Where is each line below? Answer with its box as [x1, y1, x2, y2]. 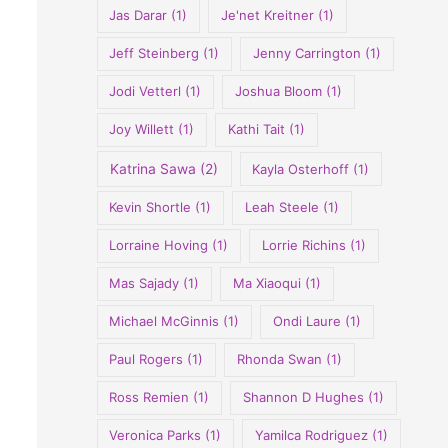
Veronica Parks [109, 427, 202, 444]
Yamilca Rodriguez [254, 427, 368, 444]
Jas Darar [109, 7, 168, 24]
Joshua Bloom [234, 83, 322, 100]
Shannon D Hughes [242, 389, 364, 406]
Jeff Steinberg [109, 45, 200, 62]
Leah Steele [244, 199, 319, 216]
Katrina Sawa [110, 160, 197, 177]
